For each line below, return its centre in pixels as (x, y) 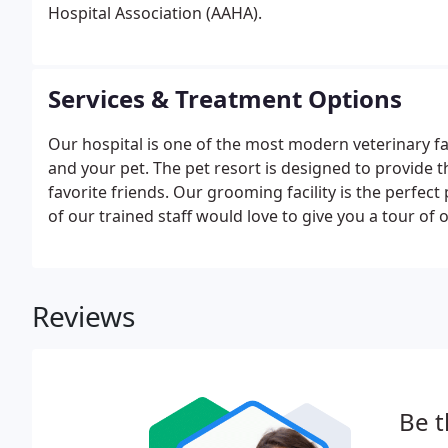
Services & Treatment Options (225, 98)
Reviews (83, 316)
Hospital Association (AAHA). (155, 13)
